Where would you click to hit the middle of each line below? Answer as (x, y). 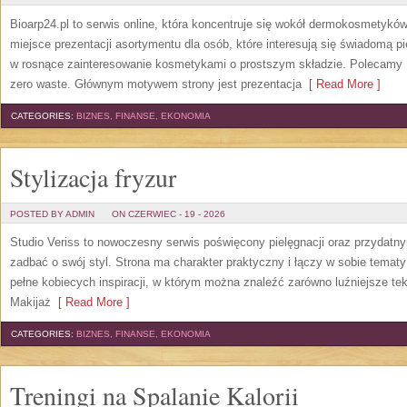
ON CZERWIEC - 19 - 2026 (169, 214)
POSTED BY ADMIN (52, 214)
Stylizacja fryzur (93, 177)
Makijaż (30, 302)
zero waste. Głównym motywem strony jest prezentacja (156, 84)
